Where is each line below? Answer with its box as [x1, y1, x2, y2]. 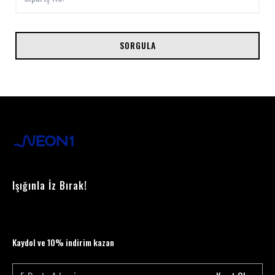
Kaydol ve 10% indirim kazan [12, 236, 114, 249]
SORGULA [119, 39, 156, 52]
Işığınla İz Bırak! [12, 178, 87, 193]
